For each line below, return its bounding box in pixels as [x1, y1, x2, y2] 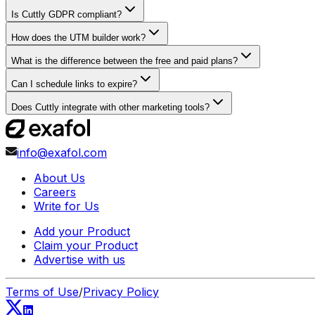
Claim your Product [34, 238, 138, 253]
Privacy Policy [83, 285, 159, 300]
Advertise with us [34, 252, 125, 267]
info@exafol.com [17, 146, 107, 160]
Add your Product [34, 224, 130, 239]
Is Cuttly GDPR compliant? [11, 9, 122, 20]
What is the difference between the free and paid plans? [11, 56, 238, 67]
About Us [34, 171, 85, 186]
